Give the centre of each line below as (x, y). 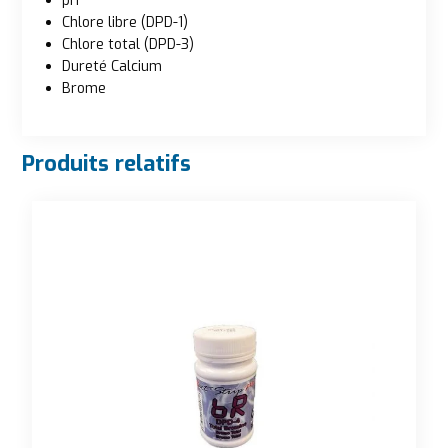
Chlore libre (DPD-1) (125, 22)
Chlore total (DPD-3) (128, 44)
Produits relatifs (106, 163)
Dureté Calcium (112, 66)
